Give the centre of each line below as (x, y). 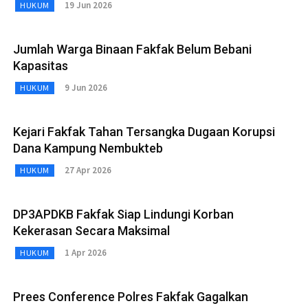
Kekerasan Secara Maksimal (91, 230)
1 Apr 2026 (85, 253)
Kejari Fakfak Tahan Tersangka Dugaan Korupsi (144, 131)
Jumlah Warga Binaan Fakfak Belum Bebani (132, 49)
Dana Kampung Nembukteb (88, 148)
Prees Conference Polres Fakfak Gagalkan (131, 296)
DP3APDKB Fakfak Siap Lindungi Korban (123, 214)
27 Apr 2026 (88, 170)
